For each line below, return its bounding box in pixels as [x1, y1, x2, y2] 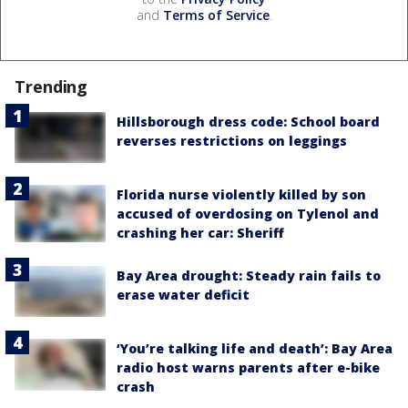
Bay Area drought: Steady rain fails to [117, 267, 381, 285]
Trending [15, 75, 88, 97]
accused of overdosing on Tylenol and [117, 205, 379, 223]
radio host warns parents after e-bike [117, 359, 380, 377]
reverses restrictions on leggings [117, 131, 347, 149]
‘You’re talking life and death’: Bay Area [117, 340, 393, 358]
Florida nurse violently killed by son [117, 186, 366, 204]
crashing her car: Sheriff [117, 224, 284, 242]
